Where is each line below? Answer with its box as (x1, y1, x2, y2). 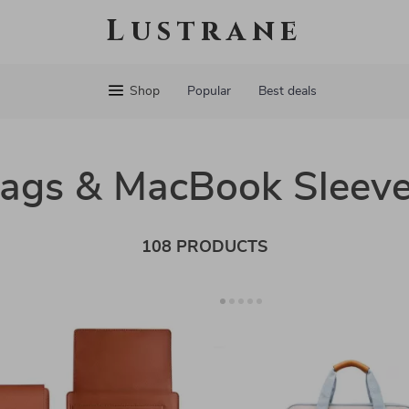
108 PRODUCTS (142, 239, 267, 256)
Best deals (257, 85, 317, 98)
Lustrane (106, 12, 303, 51)
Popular (186, 85, 231, 98)
